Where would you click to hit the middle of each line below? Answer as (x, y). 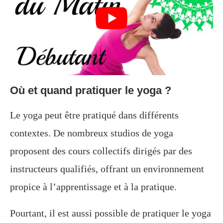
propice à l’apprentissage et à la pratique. (93, 186)
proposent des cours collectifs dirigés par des (101, 151)
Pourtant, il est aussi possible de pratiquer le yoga (111, 213)
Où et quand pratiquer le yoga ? (91, 90)
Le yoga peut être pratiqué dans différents (94, 115)
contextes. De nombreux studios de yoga (92, 133)
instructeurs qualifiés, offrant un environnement (107, 168)
